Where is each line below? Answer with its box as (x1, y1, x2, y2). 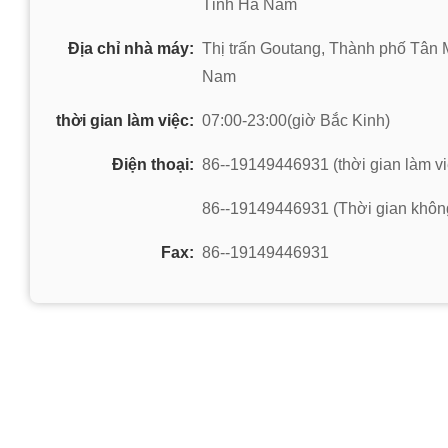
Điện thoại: (112, 156, 194, 173)
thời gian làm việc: (56, 112, 194, 129)
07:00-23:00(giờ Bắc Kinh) (202, 112, 390, 129)
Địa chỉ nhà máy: (68, 40, 194, 57)
